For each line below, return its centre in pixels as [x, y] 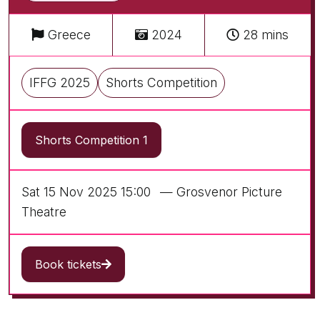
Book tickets [68, 265]
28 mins [264, 35]
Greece [67, 35]
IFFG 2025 [60, 83]
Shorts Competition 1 [91, 140]
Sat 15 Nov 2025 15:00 [86, 192]
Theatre [44, 212]
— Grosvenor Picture [221, 192]
